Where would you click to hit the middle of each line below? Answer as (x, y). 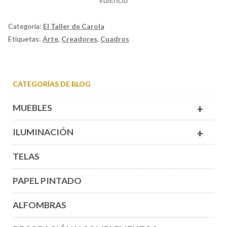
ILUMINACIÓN (43, 132)
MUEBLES (32, 108)
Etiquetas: (25, 39)
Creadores (79, 39)
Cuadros (115, 39)
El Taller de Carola (74, 26)
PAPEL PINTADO (47, 181)
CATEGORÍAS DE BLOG (51, 84)
